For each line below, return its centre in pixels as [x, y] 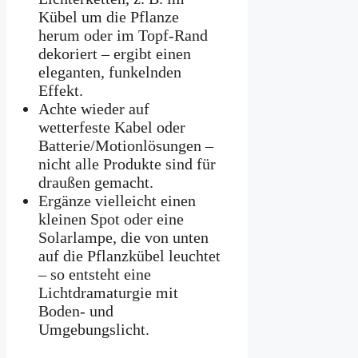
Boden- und [76, 311]
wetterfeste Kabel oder [112, 127]
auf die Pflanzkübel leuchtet [129, 256]
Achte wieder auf [94, 109]
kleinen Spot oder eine [111, 219]
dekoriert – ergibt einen [115, 54]
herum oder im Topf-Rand [123, 36]
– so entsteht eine [95, 274]
